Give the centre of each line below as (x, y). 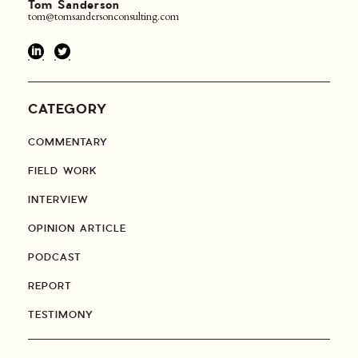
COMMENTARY (68, 143)
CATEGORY (68, 110)
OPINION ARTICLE (77, 229)
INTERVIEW (58, 200)
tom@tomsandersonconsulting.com (103, 16)
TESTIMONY (61, 315)
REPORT (50, 286)
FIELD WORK (63, 171)
